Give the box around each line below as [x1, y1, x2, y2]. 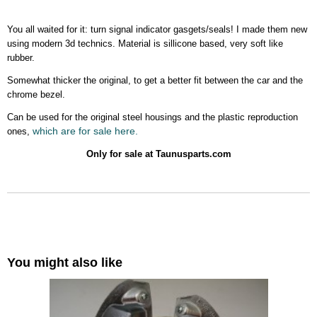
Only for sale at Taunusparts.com [86, 149, 231, 159]
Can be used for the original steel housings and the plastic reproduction [7, 112, 298, 122]
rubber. [7, 52, 38, 63]
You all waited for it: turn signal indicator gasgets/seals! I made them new [7, 24, 307, 35]
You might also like [7, 255, 122, 270]
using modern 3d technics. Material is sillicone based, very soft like [7, 38, 283, 49]
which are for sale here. [33, 125, 141, 137]
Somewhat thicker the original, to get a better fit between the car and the [7, 75, 303, 86]
